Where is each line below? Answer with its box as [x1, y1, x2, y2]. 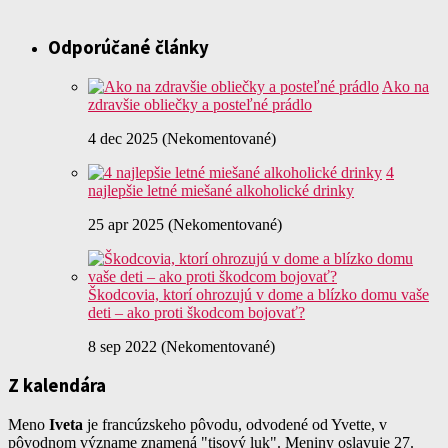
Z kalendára [8, 374, 106, 398]
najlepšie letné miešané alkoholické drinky [88, 181, 354, 199]
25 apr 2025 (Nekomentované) [88, 215, 282, 233]
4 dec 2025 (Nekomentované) [88, 129, 276, 147]
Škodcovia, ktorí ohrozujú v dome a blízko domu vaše [88, 285, 429, 303]
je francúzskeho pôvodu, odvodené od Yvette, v [83, 416, 387, 434]
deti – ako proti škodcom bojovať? [88, 303, 305, 321]
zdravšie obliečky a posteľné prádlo [88, 95, 312, 113]
